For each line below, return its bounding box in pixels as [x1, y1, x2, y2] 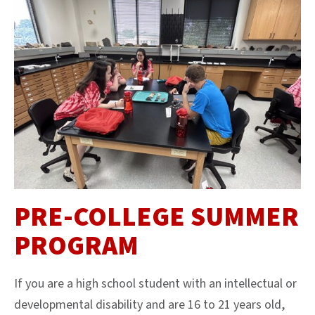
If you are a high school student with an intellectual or [14, 274, 297, 292]
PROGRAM [14, 226, 139, 265]
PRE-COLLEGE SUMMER [14, 198, 299, 236]
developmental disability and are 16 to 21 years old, [14, 295, 285, 314]
